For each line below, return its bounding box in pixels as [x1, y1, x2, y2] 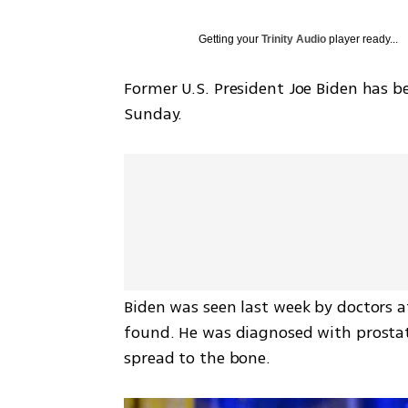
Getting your [199, 32, 262, 46]
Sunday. [124, 101, 183, 126]
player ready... [326, 32, 399, 46]
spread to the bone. [124, 345, 270, 370]
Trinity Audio [261, 32, 327, 46]
